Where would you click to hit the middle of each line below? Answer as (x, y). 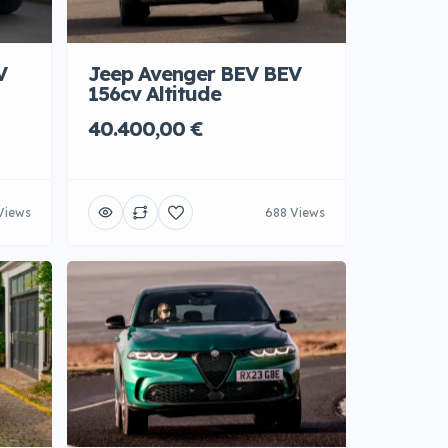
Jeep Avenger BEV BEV (194, 73)
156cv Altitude (154, 93)
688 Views (295, 212)
